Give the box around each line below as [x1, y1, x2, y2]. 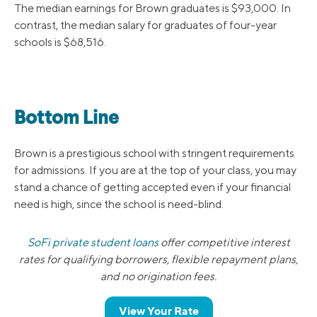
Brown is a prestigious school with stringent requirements [14, 146, 294, 161]
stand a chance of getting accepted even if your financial [14, 180, 291, 195]
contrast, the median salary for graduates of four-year [14, 18, 277, 33]
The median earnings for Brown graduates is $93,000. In [14, 1, 291, 16]
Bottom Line [14, 109, 120, 129]
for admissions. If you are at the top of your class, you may [14, 163, 296, 178]
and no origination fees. [100, 270, 217, 284]
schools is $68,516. [14, 35, 106, 50]
